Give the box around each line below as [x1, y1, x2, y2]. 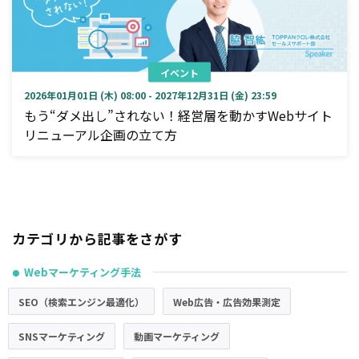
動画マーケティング [134, 329, 220, 343]
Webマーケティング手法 [24, 264, 141, 280]
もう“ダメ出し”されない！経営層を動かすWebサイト [24, 106, 333, 126]
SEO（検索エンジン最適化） [18, 294, 144, 309]
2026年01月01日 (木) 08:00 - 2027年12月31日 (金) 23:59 [24, 88, 276, 103]
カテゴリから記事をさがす [12, 228, 183, 249]
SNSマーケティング [18, 329, 105, 343]
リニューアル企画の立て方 [24, 125, 177, 145]
